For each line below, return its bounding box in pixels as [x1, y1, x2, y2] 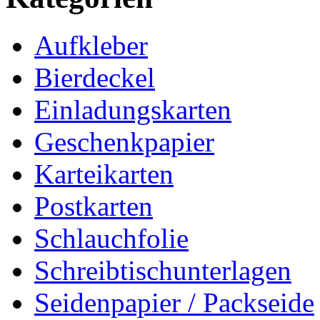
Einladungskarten [34, 94, 231, 125]
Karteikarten [34, 158, 174, 189]
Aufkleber [34, 29, 148, 61]
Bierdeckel [34, 61, 155, 93]
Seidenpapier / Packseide [34, 286, 314, 318]
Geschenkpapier [34, 126, 214, 157]
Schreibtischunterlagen [34, 254, 291, 286]
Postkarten [34, 190, 153, 221]
